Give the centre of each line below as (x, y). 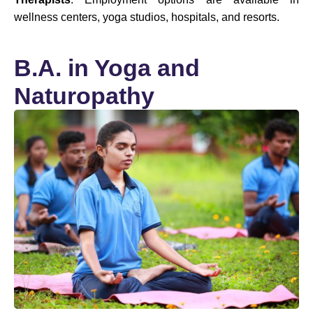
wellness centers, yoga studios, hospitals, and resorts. (147, 17)
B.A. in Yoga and (107, 68)
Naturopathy (84, 96)
